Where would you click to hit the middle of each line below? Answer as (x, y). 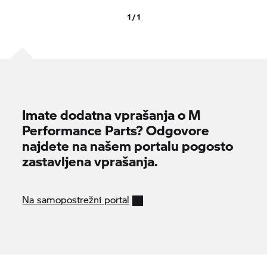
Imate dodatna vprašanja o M (112, 114)
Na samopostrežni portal (76, 199)
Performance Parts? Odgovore (116, 130)
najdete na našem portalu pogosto (128, 145)
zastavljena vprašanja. (90, 161)
